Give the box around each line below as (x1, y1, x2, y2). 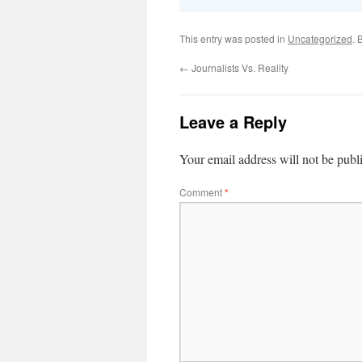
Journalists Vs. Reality (189, 61, 288, 74)
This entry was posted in (179, 32, 288, 45)
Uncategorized (288, 32, 352, 45)
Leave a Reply (179, 110, 287, 133)
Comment (179, 185, 225, 199)
